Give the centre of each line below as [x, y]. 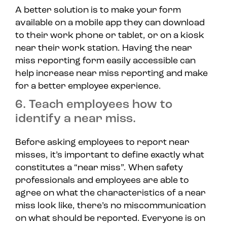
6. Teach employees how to [94, 105]
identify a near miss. [75, 119]
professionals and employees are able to [102, 181]
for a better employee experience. [89, 87]
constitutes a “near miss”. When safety [99, 168]
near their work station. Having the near [104, 49]
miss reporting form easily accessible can [105, 61]
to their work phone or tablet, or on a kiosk [110, 36]
